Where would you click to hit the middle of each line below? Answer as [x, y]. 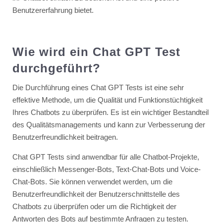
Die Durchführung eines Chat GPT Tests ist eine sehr [98, 87]
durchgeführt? [56, 68]
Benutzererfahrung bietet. [53, 10]
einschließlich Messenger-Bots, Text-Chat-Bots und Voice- [106, 169]
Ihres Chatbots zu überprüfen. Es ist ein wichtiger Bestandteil [110, 112]
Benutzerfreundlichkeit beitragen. [65, 137]
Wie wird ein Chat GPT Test [96, 52]
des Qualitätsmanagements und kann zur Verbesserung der [109, 124]
